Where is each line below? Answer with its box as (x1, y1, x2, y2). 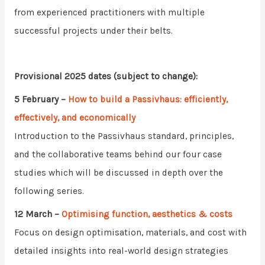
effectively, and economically (14, 112, 135, 123)
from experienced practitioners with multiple (14, 7, 205, 18)
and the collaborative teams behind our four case (14, 149, 222, 160)
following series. (14, 186, 86, 196)
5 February (14, 94, 59, 105)
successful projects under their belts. (14, 25, 175, 36)
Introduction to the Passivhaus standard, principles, (14, 131, 234, 141)
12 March (14, 208, 52, 219)
